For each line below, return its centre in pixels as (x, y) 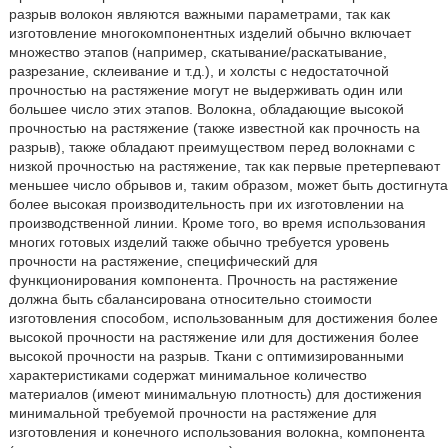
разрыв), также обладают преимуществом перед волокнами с (211, 147)
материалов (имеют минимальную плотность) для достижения (215, 394)
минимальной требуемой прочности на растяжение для (192, 413)
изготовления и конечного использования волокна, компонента (216, 432)
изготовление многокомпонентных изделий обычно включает (209, 33)
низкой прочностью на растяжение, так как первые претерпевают (224, 166)
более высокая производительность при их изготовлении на (206, 204)
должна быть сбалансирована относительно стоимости (190, 299)
